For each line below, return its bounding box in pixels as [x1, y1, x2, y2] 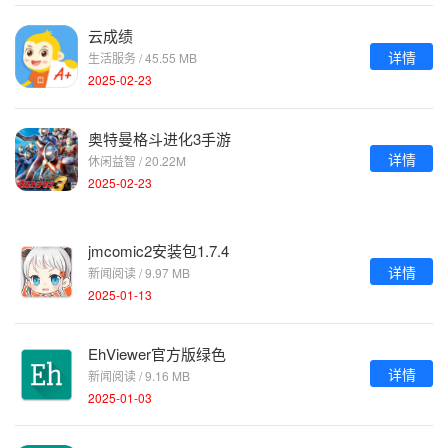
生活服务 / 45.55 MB [88, 49, 197, 67]
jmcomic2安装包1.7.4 [88, 240, 229, 262]
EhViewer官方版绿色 [88, 342, 226, 364]
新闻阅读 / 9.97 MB [88, 264, 190, 282]
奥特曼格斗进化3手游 [88, 127, 231, 149]
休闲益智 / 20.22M [88, 151, 186, 169]
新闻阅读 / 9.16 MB [88, 366, 190, 384]
